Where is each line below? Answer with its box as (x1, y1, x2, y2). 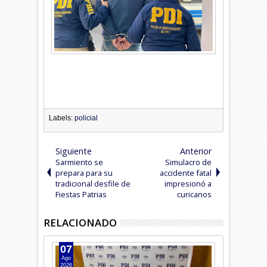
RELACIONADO (44, 215, 117, 229)
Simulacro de (164, 156, 212, 167)
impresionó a (164, 178, 212, 189)
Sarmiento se (55, 156, 104, 167)
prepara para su (55, 167, 113, 178)
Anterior (179, 145, 212, 157)
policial (74, 113, 98, 122)
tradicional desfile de (55, 178, 131, 189)
